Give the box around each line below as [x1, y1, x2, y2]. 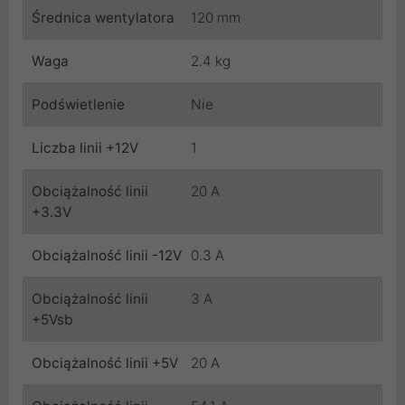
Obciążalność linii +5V [32, 354, 178, 372]
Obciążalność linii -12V [32, 247, 182, 265]
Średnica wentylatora [32, 9, 174, 27]
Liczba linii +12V [32, 139, 138, 157]
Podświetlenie [32, 96, 125, 114]
